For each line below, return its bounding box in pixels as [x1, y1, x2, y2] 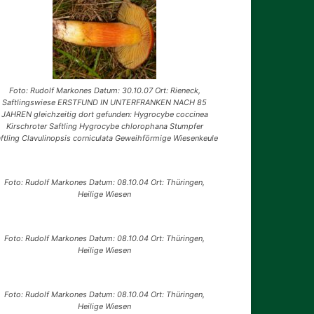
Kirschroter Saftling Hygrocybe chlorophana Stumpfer [6, 121, 203, 132]
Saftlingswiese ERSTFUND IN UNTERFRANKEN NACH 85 [2, 97, 207, 108]
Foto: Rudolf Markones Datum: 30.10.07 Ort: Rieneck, [8, 86, 200, 96]
